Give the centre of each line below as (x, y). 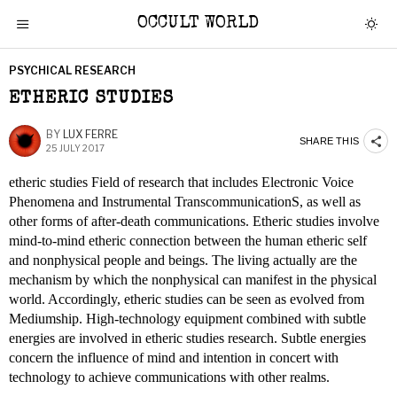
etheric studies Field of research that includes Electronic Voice (181, 182)
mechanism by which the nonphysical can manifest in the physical (193, 280)
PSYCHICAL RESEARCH (72, 70)
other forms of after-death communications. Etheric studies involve (194, 221)
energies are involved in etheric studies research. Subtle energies (187, 338)
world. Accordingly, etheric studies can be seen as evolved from (187, 299)
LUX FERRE (90, 134)
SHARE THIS (329, 140)
